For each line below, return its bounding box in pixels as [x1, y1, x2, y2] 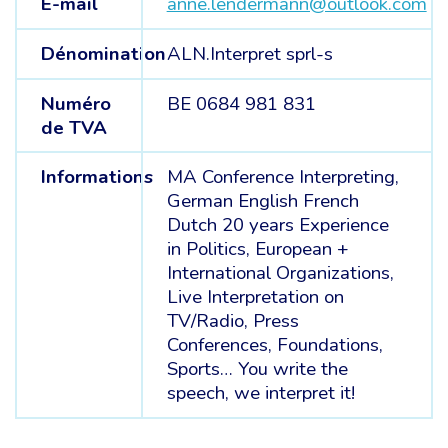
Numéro [40, 90, 111, 117]
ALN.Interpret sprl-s [166, 41, 333, 68]
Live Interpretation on [166, 284, 344, 311]
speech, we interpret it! [166, 380, 355, 407]
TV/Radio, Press [166, 308, 299, 335]
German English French [166, 188, 359, 215]
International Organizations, [166, 260, 394, 287]
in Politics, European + [166, 236, 349, 263]
